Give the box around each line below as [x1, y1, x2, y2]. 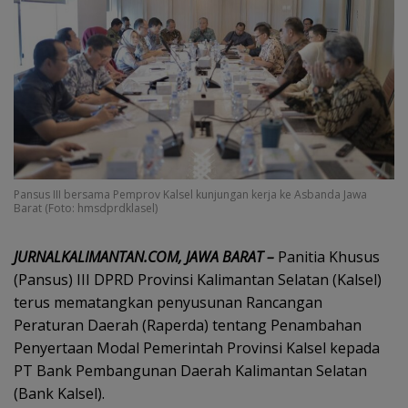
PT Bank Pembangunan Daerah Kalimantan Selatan [14, 361, 367, 382]
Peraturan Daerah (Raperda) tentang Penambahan [14, 315, 362, 336]
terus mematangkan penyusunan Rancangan [14, 292, 322, 313]
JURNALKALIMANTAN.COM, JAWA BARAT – [14, 247, 274, 268]
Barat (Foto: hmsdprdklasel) [14, 200, 158, 217]
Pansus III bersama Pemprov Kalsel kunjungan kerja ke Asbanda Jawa [14, 187, 367, 203]
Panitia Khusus [274, 247, 380, 268]
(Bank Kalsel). [14, 383, 105, 404]
